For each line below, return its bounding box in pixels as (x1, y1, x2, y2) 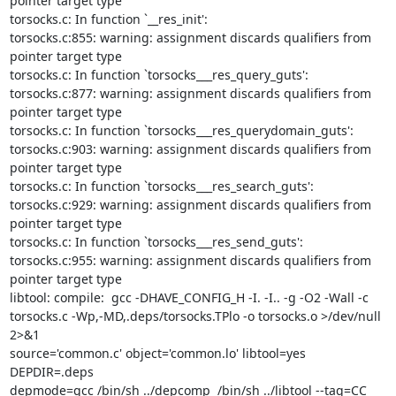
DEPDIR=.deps (9, 363, 94, 380)
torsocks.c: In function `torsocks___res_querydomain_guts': (9, 122, 354, 139)
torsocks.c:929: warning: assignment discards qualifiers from (9, 196, 371, 213)
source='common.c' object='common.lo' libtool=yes (9, 345, 306, 362)
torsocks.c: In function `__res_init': (9, 11, 208, 27)
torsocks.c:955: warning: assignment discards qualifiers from (9, 252, 371, 269)
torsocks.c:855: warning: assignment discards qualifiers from (9, 29, 371, 46)
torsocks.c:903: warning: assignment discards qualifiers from (9, 141, 371, 157)
